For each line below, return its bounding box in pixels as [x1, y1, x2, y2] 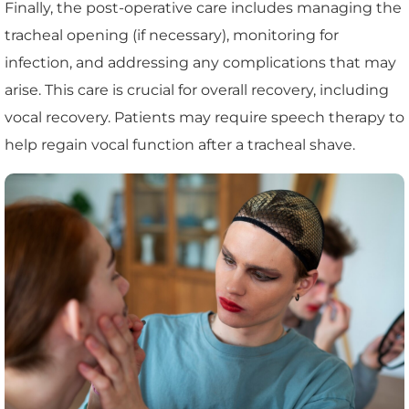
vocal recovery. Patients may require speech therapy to [5, 109, 404, 127]
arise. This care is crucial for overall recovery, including [5, 81, 389, 100]
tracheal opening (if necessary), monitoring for [5, 26, 339, 45]
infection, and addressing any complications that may [5, 54, 396, 72]
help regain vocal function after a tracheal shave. [5, 136, 355, 154]
